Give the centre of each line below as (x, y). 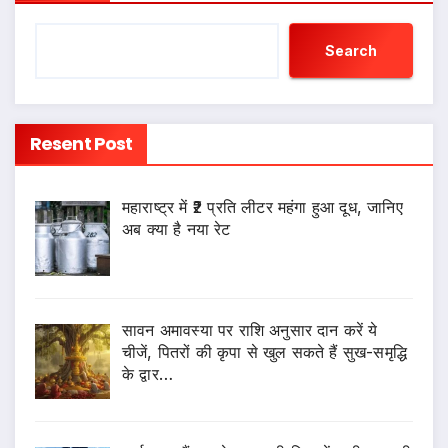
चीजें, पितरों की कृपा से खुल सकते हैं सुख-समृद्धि (264, 352)
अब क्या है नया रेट (176, 229)
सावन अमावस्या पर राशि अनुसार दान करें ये (250, 330)
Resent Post (81, 144)
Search (351, 50)
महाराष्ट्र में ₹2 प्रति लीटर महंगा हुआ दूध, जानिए (262, 207)
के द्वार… (147, 374)
